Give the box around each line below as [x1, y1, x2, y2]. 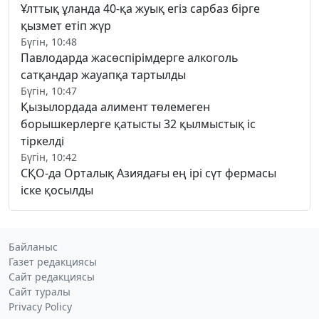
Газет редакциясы [9, 255, 97, 269]
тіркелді [21, 133, 64, 150]
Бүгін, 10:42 [21, 150, 77, 164]
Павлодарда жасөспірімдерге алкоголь [21, 50, 239, 66]
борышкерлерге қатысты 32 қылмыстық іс [21, 116, 256, 132]
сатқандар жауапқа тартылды [21, 67, 186, 83]
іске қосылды [21, 182, 93, 199]
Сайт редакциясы [9, 270, 95, 284]
